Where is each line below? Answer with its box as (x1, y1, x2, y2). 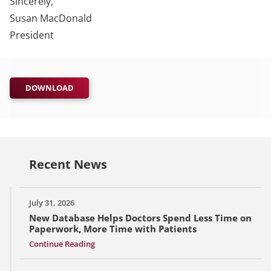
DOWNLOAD (25, 82, 74, 93)
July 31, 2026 (29, 197, 74, 208)
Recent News (29, 155, 107, 172)
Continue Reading (29, 238, 95, 249)
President (10, 28, 54, 42)
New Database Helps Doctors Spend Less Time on (29, 211, 252, 224)
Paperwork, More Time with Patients (29, 222, 197, 235)
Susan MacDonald (10, 11, 92, 25)
